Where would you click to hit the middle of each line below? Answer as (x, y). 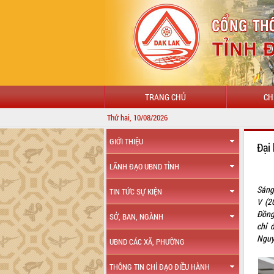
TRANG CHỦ (165, 97)
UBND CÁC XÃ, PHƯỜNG (147, 242)
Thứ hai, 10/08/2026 (137, 117)
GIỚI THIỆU (127, 141)
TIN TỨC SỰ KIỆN (136, 191)
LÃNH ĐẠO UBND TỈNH (145, 166)
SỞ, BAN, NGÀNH (137, 217)
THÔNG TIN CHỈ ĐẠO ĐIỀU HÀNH (160, 267)
